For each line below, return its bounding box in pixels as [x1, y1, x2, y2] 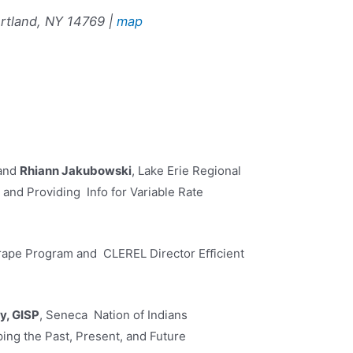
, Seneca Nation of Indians [39, 307, 188, 322]
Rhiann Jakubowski [20, 162, 132, 178]
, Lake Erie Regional [132, 162, 242, 178]
